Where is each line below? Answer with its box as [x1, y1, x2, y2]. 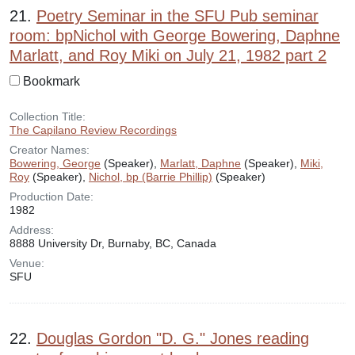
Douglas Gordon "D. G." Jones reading [36, 330, 309, 347]
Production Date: [10, 190, 94, 203]
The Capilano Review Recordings [10, 124, 177, 136]
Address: [10, 223, 54, 236]
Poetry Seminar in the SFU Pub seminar [36, 7, 319, 25]
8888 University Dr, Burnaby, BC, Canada [10, 237, 216, 250]
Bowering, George [10, 157, 101, 170]
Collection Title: [10, 110, 86, 123]
